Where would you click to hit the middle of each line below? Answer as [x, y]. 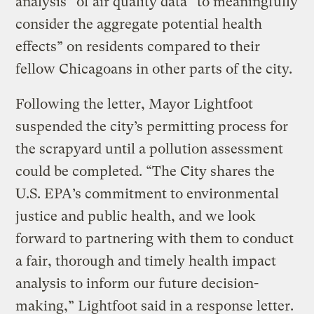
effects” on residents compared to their [138, 47]
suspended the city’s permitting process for [152, 127]
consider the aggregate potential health [139, 25]
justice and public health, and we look [136, 217]
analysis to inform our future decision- [137, 284]
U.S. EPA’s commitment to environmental [148, 194]
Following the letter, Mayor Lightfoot [135, 104]
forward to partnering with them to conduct [155, 239]
